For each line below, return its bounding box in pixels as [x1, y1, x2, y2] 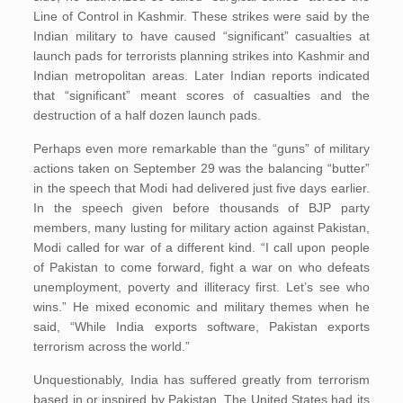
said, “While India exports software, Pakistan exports [33, 319, 370, 334]
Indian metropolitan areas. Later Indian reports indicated [33, 68, 370, 83]
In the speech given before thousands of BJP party [33, 201, 370, 215]
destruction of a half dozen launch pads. [33, 108, 262, 122]
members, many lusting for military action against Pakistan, [33, 220, 370, 235]
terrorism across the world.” [33, 339, 191, 354]
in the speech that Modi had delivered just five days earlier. [33, 181, 370, 195]
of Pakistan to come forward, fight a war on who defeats [33, 260, 370, 274]
